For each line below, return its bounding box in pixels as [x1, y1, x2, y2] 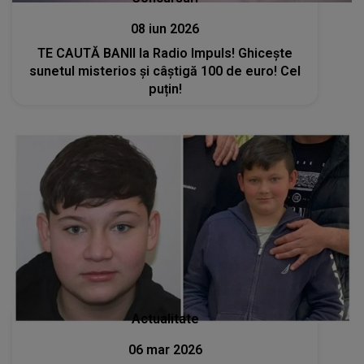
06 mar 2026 [128, 342, 202, 358]
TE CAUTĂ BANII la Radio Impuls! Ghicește [37, 45, 239, 61]
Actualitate [131, 311, 199, 327]
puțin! [148, 80, 182, 97]
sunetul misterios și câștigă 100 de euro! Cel [29, 63, 301, 79]
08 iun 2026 [131, 20, 200, 37]
